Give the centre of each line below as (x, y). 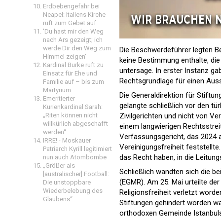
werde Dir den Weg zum (77, 48)
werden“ (55, 132)
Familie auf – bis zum (74, 82)
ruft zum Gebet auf (70, 23)
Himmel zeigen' (65, 56)
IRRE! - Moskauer (67, 140)
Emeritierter (59, 98)
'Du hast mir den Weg (73, 31)
